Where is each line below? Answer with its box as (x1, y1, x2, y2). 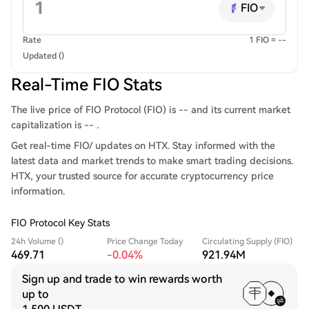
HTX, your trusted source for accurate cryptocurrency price (11, 170, 274, 181)
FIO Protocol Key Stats (11, 217, 110, 228)
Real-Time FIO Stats (11, 75, 162, 94)
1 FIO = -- (249, 35, 286, 45)
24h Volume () (11, 237, 63, 246)
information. (11, 186, 65, 197)
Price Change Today (106, 237, 183, 246)
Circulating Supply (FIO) (202, 237, 293, 246)
